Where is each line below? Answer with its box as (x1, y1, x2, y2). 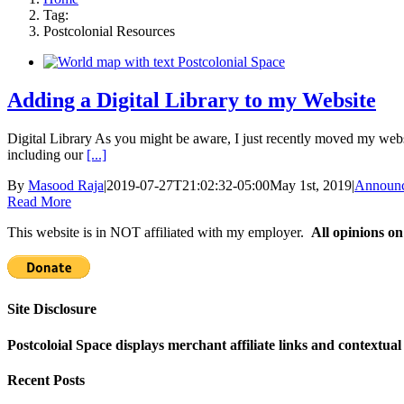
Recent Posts (7, 372, 85, 388)
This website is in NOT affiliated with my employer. (7, 225, 311, 241)
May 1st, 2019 (270, 178, 352, 194)
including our (7, 147, 87, 163)
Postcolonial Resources (43, 23, 175, 40)
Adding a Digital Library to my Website (7, 88, 376, 113)
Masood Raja (28, 178, 104, 194)
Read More (7, 194, 71, 210)
